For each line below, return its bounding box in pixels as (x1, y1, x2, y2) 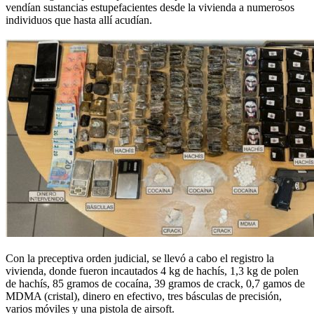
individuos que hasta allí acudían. (6, 14, 152, 27)
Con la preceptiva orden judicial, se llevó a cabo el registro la (6, 252, 274, 265)
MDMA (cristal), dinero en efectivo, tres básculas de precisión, (6, 290, 282, 303)
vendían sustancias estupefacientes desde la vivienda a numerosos (6, 1, 294, 14)
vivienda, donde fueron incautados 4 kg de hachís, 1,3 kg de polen (6, 265, 299, 278)
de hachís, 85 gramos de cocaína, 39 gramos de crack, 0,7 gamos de (6, 278, 305, 290)
